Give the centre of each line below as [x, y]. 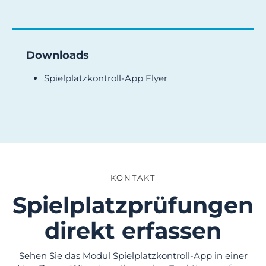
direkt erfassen [133, 230]
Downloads [58, 55]
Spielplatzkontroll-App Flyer [106, 78]
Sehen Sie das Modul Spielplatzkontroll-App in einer [133, 255]
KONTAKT [133, 177]
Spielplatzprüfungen [133, 205]
